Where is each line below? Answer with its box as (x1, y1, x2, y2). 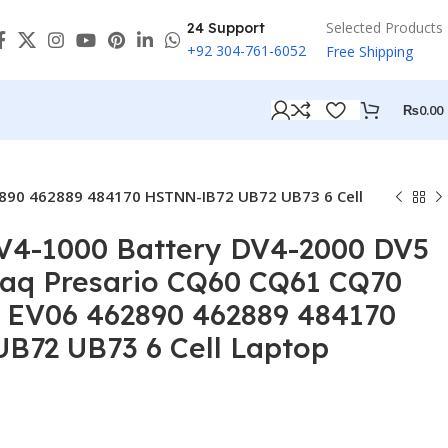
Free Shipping (326, 42, 413, 61)
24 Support (187, 18, 265, 37)
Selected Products (326, 18, 443, 37)
